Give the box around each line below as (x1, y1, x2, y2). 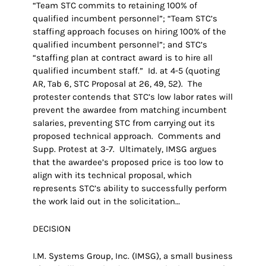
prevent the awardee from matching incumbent (32, 104, 227, 116)
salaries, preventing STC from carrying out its (32, 118, 215, 129)
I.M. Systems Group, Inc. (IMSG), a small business (32, 251, 233, 262)
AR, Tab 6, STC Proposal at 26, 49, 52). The (32, 78, 202, 90)
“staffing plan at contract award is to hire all (32, 52, 213, 64)
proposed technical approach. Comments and (32, 131, 221, 142)
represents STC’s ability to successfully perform (32, 183, 227, 194)
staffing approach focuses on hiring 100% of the (32, 26, 226, 37)
